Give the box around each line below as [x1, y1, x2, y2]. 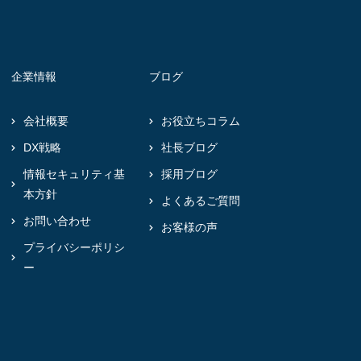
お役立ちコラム [161, 114, 240, 128]
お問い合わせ [23, 214, 91, 228]
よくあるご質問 [161, 194, 240, 208]
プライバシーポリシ [23, 241, 125, 255]
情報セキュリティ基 [23, 168, 125, 181]
